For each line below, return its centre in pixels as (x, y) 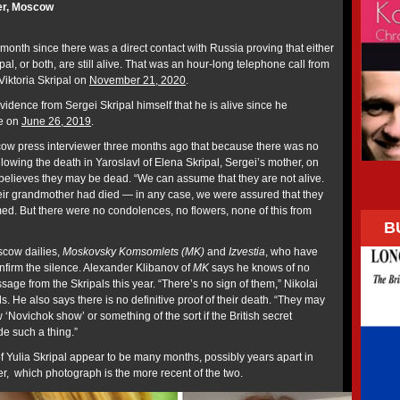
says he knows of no (259, 268)
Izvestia (247, 252)
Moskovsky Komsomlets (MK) (135, 252)
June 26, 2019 (56, 121)
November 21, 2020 (137, 80)
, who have (292, 252)
